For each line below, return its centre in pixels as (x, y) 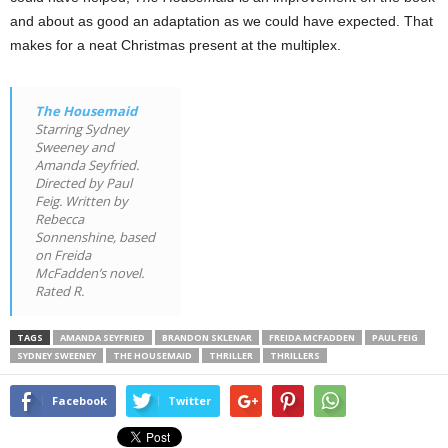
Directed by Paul (83, 182)
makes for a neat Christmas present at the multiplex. (175, 44)
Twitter (189, 400)
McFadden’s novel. (89, 272)
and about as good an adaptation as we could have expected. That (221, 20)
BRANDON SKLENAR (207, 337)
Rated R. (59, 290)
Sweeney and (74, 146)
